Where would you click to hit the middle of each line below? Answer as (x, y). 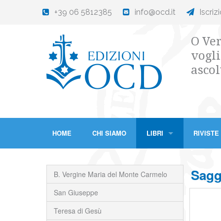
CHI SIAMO (109, 133)
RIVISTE (206, 133)
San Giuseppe (76, 192)
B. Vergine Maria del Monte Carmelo (110, 174)
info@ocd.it (155, 12)
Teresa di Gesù (77, 211)
